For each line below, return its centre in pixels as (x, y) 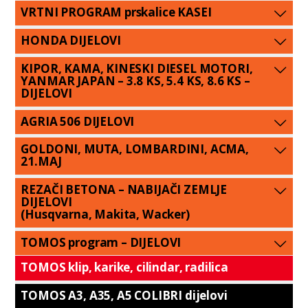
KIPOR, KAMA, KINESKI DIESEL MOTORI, (137, 68)
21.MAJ (41, 162)
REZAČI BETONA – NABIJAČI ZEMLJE (124, 189)
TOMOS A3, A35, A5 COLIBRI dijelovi (124, 296)
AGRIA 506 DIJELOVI (78, 121)
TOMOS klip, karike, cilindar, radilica (124, 267)
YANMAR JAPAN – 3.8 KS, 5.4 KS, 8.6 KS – (135, 80)
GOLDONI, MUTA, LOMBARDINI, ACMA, (135, 149)
